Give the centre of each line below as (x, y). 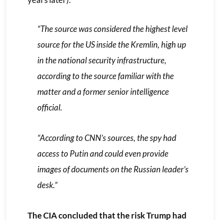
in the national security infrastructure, (102, 60)
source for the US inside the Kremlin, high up (111, 44)
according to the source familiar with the (105, 76)
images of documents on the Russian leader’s (113, 169)
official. (50, 107)
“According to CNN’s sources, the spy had (107, 137)
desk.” (47, 185)
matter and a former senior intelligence (103, 91)
